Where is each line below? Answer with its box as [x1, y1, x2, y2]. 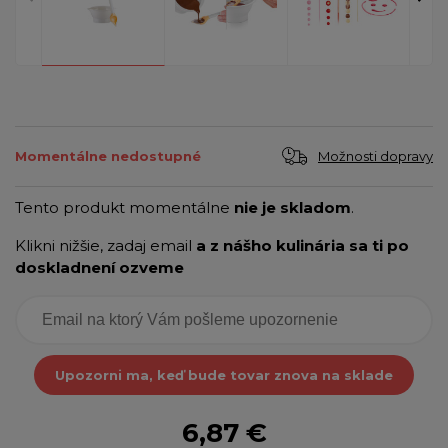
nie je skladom [234, 197, 351, 217]
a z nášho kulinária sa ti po [196, 235, 409, 255]
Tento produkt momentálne [15, 197, 234, 217]
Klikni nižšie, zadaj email [15, 235, 196, 255]
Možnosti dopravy [318, 147, 433, 164]
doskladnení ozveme [15, 257, 184, 277]
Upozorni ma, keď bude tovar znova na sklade [55, 366, 393, 383]
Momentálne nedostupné [15, 148, 201, 165]
